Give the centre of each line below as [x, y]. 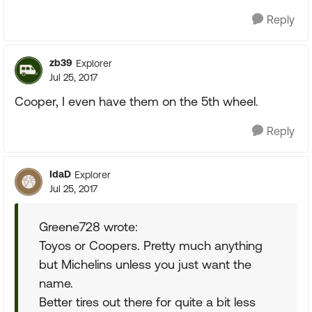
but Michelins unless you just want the [145, 264]
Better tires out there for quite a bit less [147, 302]
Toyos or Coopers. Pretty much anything [151, 245]
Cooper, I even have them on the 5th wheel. [136, 101]
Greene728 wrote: [88, 227]
